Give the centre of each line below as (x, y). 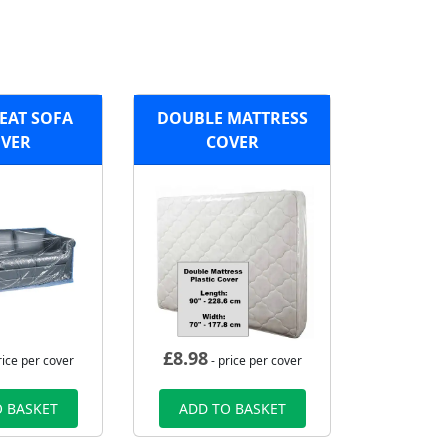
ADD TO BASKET (232, 409)
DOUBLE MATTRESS (232, 117)
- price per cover (254, 361)
